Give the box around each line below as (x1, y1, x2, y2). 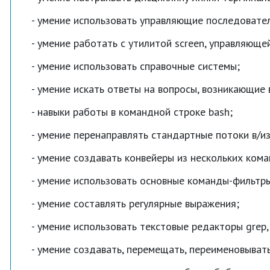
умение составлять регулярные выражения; (37, 196, 239, 210)
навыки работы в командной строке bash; (37, 105, 233, 119)
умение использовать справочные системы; (37, 59, 240, 73)
